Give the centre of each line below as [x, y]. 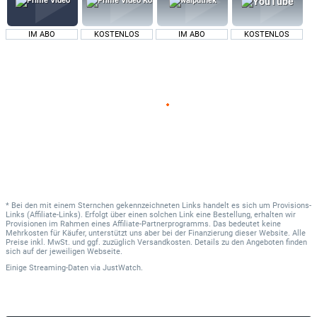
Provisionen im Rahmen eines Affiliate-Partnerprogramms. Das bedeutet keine [143, 224]
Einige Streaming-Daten [48, 267]
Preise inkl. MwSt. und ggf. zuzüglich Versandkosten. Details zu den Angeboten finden [156, 242]
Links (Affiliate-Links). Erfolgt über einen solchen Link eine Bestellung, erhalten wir [151, 214]
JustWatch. [122, 267]
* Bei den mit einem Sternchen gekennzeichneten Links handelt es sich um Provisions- [158, 205]
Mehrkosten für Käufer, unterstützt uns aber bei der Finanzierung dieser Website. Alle [156, 233]
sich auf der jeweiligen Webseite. [64, 251]
